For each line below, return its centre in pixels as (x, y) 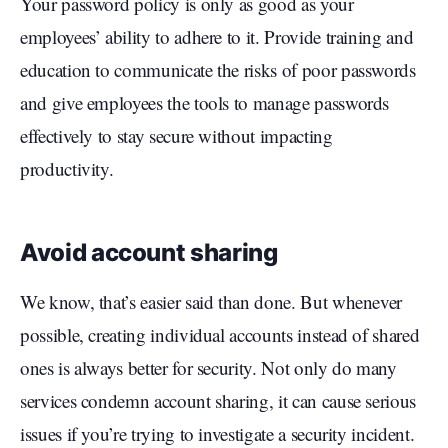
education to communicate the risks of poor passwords (218, 70)
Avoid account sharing (149, 253)
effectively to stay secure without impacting (176, 136)
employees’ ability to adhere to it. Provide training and (217, 37)
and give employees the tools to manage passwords (205, 103)
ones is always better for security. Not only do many (208, 368)
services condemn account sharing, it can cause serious (218, 401)
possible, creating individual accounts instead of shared (220, 335)
